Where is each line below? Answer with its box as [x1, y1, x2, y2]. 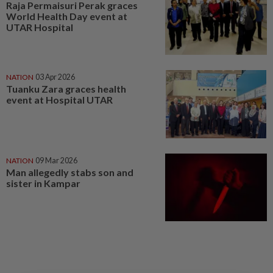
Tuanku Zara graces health [6, 82, 126, 94]
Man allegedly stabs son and [6, 166, 133, 178]
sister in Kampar [6, 177, 80, 189]
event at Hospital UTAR [6, 93, 113, 105]
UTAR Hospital [6, 21, 73, 34]
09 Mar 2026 [35, 155, 77, 165]
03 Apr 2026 [35, 72, 75, 82]
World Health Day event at [6, 10, 127, 23]
